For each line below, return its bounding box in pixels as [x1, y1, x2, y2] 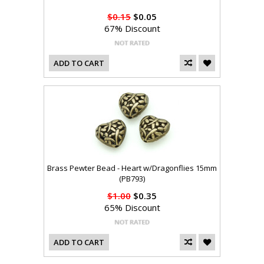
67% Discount [104, 22, 160, 35]
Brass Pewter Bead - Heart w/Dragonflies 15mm [47, 163, 217, 174]
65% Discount [104, 202, 160, 214]
